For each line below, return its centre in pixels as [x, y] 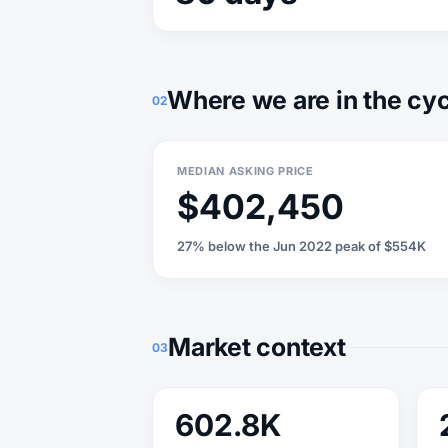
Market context [257, 347]
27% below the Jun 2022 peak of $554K [301, 246]
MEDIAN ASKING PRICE [245, 171]
